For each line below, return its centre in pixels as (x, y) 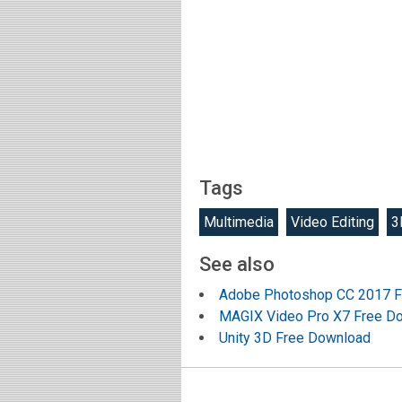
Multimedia (239, 223)
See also (237, 265)
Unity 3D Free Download (295, 338)
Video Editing (332, 223)
